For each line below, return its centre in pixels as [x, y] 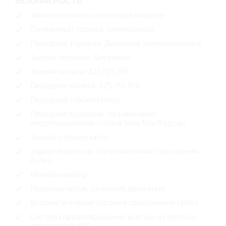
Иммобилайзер [59, 174]
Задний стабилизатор [70, 137]
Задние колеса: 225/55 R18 [80, 71]
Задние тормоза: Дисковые [80, 57]
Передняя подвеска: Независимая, [94, 114]
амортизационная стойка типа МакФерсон [108, 123]
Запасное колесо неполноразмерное [97, 15]
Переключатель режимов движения [97, 188]
